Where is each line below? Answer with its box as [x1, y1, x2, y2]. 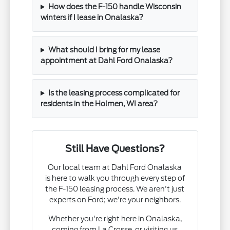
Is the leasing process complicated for [48, 89, 180, 98]
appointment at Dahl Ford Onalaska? [41, 56, 173, 65]
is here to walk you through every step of [45, 174, 185, 183]
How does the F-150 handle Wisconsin [48, 3, 181, 11]
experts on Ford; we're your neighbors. [49, 196, 181, 204]
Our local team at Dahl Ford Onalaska [48, 163, 182, 172]
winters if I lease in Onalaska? [41, 13, 144, 22]
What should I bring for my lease [48, 46, 160, 54]
